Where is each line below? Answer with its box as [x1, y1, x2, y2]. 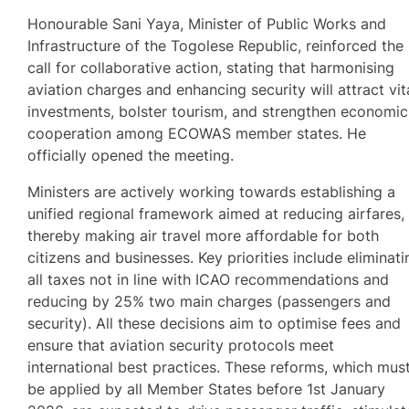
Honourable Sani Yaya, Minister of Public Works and [27, 15, 387, 34]
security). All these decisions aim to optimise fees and [27, 314, 402, 333]
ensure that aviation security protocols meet [27, 336, 335, 355]
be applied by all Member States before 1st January [27, 380, 386, 399]
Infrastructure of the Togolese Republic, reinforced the [27, 37, 404, 56]
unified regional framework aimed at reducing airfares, [27, 204, 405, 224]
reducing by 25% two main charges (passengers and [27, 292, 392, 311]
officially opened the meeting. [27, 146, 235, 165]
